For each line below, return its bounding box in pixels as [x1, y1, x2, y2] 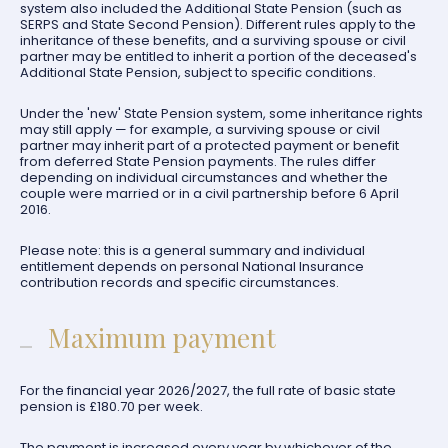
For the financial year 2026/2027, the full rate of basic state [20, 381, 396, 400]
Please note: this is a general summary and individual [20, 241, 365, 260]
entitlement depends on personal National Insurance [20, 257, 364, 276]
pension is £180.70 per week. [20, 397, 203, 416]
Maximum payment [48, 320, 276, 355]
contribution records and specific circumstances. [20, 273, 339, 292]
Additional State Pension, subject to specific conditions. [20, 63, 376, 82]
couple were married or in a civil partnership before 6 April [20, 184, 399, 203]
